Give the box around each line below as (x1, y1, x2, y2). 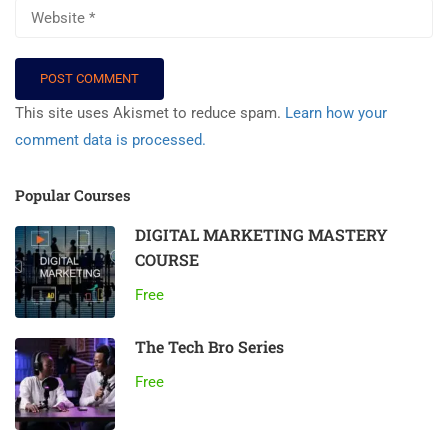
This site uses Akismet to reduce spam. (15, 104, 285, 123)
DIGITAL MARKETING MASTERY (135, 224, 388, 246)
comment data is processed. (15, 131, 206, 150)
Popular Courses (15, 185, 131, 206)
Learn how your (285, 104, 387, 123)
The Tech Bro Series (135, 336, 284, 358)
